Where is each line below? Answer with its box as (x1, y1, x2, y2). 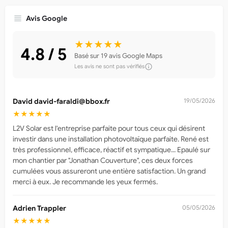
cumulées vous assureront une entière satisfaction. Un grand (13, 166, 206, 176)
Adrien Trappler (13, 203, 66, 213)
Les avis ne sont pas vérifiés (74, 63, 145, 70)
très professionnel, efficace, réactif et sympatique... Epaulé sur (13, 145, 210, 154)
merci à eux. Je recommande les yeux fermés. (13, 177, 158, 186)
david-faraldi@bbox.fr (34, 96, 110, 106)
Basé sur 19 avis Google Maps (74, 51, 162, 60)
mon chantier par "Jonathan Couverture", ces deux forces (13, 155, 193, 165)
